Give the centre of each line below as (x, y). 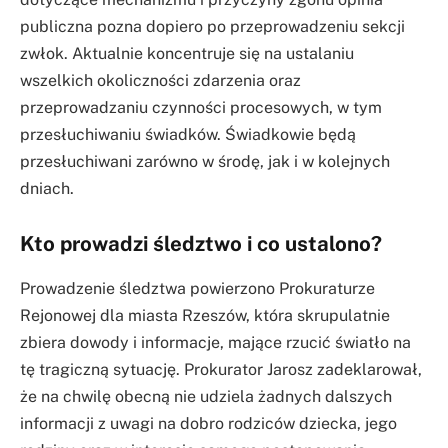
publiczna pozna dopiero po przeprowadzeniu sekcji (212, 26)
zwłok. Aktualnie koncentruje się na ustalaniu (187, 53)
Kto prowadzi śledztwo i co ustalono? (201, 244)
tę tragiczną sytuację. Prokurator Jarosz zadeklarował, (221, 369)
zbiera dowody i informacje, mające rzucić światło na (215, 342)
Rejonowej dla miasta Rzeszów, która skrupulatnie (205, 315)
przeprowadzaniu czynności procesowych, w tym (201, 107)
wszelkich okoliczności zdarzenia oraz (160, 80)
